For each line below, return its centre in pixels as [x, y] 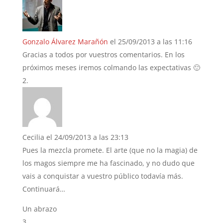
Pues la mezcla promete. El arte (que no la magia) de [110, 150]
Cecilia [33, 137]
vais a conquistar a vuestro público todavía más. [103, 176]
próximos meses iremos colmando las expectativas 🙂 [111, 67]
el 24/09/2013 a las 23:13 [87, 137]
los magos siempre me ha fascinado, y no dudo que [108, 163]
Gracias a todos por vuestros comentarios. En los [103, 54]
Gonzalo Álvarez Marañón [65, 41]
